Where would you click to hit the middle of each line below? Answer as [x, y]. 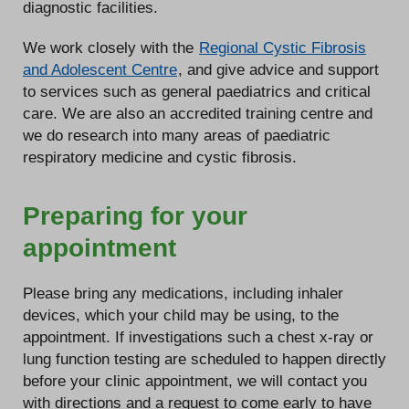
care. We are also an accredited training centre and [198, 114]
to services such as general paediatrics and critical [197, 92]
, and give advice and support [278, 70]
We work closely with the [110, 48]
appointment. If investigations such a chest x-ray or [198, 337]
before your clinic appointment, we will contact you [195, 381]
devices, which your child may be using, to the [181, 315]
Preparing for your [135, 216]
